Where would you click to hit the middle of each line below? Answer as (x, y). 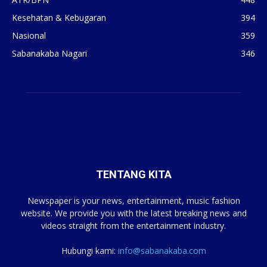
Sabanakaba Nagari (49, 54)
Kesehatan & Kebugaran (59, 18)
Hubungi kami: (89, 251)
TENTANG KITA (133, 175)
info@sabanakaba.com (162, 251)
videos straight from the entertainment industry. (133, 226)
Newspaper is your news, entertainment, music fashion (133, 201)
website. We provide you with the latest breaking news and (133, 213)
